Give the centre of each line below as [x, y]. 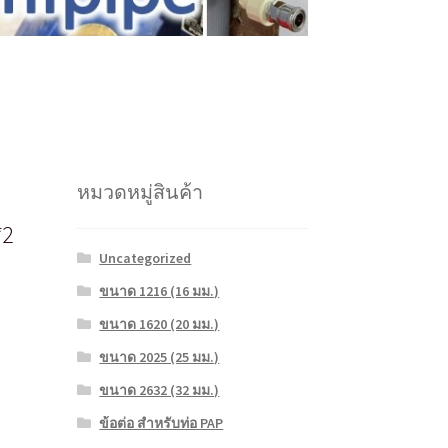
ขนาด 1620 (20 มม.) [159, 324]
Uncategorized [145, 258]
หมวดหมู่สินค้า [139, 192]
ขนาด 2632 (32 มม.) [159, 390]
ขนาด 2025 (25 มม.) [159, 357]
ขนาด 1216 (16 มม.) [159, 291]
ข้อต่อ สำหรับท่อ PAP [161, 423]
